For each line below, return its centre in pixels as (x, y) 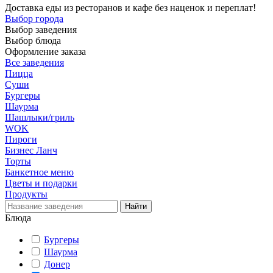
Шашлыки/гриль (40, 117)
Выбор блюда (33, 41)
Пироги (21, 139)
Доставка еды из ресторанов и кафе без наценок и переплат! (130, 8)
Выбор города (34, 19)
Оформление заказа (45, 51)
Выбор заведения (41, 30)
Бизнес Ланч (31, 150)
